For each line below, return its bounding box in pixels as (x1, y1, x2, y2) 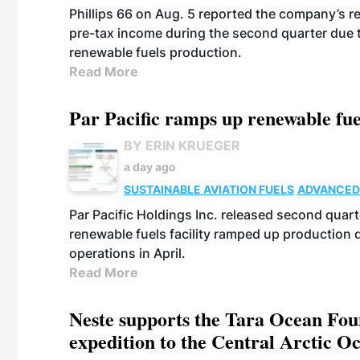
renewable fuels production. (69, 44, 242, 60)
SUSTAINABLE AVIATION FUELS (124, 182, 294, 196)
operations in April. (69, 245, 186, 261)
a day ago (124, 160, 176, 174)
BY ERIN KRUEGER (124, 137, 240, 153)
